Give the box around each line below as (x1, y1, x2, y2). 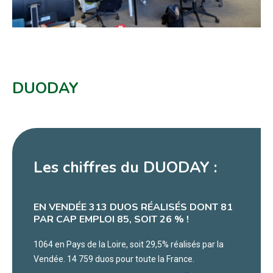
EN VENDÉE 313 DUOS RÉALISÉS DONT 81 (34, 200, 233, 214)
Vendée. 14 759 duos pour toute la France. (34, 254, 194, 264)
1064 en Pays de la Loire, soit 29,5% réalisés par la (34, 239, 224, 250)
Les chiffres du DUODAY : (34, 157, 217, 179)
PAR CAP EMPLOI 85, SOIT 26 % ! (34, 213, 189, 227)
